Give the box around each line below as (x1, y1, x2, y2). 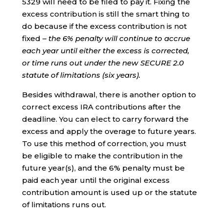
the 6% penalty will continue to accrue (48, 34, 190, 43)
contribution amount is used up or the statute (22, 188, 197, 197)
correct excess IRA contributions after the (22, 102, 181, 111)
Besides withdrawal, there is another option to (22, 90, 196, 99)
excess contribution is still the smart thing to (22, 9, 190, 19)
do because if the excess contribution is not (22, 22, 187, 31)
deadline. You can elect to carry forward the (22, 114, 189, 124)
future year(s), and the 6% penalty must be (22, 163, 185, 173)
